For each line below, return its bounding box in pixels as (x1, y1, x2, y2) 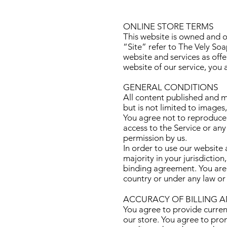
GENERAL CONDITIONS (123, 82, 218, 93)
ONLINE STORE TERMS (123, 21, 213, 32)
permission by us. (123, 133, 189, 143)
